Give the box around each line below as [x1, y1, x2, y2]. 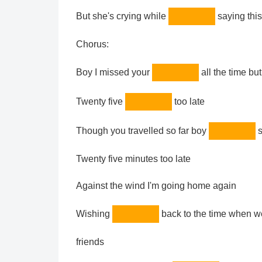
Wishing [76, 209, 112, 219]
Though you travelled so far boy [76, 126, 209, 136]
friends [76, 237, 104, 247]
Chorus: [76, 39, 109, 50]
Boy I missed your [76, 67, 152, 78]
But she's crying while [76, 11, 168, 22]
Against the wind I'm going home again [76, 181, 236, 191]
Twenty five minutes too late [76, 154, 191, 164]
